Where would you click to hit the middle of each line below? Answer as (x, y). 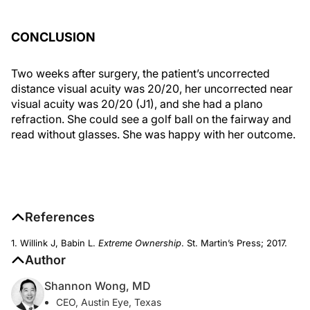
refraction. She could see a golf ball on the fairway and (151, 119)
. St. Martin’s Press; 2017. (234, 243)
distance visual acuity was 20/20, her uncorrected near (152, 88)
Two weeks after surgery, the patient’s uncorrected (140, 73)
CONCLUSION (53, 37)
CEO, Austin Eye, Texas (109, 302)
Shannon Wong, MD (98, 285)
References (60, 217)
